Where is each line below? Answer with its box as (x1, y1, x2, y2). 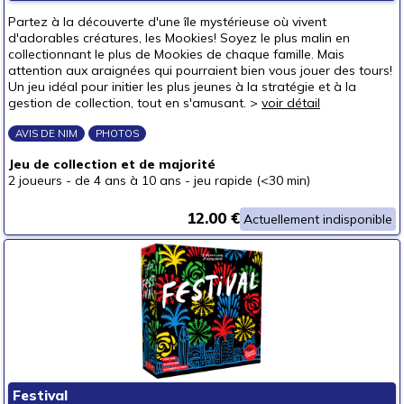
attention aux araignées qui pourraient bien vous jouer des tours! (8, 62, 392, 78)
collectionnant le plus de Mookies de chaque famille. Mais (8, 46, 344, 62)
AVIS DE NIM (15, 127, 78, 140)
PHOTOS (96, 127, 139, 140)
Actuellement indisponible (243, 211, 392, 227)
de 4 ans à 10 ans (75, 172, 181, 188)
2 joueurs (8, 172, 62, 188)
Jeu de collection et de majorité (8, 156, 216, 172)
